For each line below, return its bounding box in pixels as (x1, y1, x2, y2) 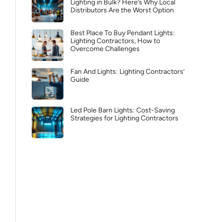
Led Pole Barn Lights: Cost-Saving (70, 106, 175, 114)
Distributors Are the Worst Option (70, 6, 174, 14)
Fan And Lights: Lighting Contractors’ (70, 67, 185, 76)
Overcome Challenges (70, 45, 140, 53)
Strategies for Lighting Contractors (70, 114, 178, 122)
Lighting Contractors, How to (70, 37, 160, 45)
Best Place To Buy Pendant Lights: (70, 29, 175, 37)
